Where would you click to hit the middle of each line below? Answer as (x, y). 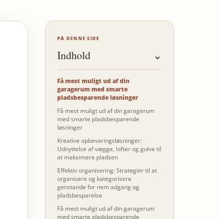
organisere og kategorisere (95, 178)
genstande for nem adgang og (99, 187)
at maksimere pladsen (88, 157)
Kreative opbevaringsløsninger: (100, 140)
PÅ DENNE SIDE (78, 38)
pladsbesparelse (80, 195)
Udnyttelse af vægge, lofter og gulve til (109, 149)
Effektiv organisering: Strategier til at (107, 170)
